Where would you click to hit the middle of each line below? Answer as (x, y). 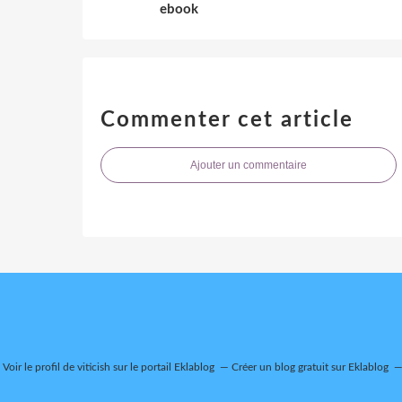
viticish (93, 367)
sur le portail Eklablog (162, 367)
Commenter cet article (227, 120)
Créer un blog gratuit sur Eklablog (310, 367)
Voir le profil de (39, 367)
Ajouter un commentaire (249, 165)
